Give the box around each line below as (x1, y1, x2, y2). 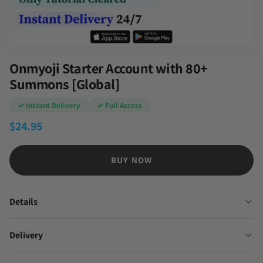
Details (9, 195, 38, 208)
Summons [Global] (9, 75, 120, 93)
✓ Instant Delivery (18, 100, 80, 110)
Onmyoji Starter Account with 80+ (9, 59, 208, 77)
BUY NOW (110, 154, 153, 166)
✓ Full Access (97, 100, 142, 110)
